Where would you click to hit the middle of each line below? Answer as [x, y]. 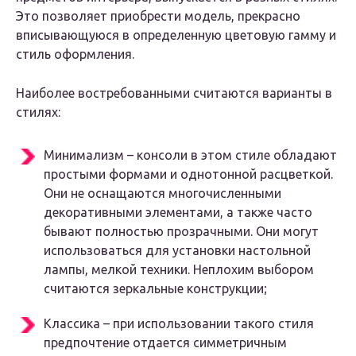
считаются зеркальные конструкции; [155, 289]
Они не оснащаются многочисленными [163, 193]
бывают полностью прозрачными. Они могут [181, 232]
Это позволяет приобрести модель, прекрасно [158, 16]
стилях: [38, 112]
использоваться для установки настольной [177, 251]
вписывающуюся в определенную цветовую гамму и [176, 35]
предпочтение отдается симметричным [165, 343]
